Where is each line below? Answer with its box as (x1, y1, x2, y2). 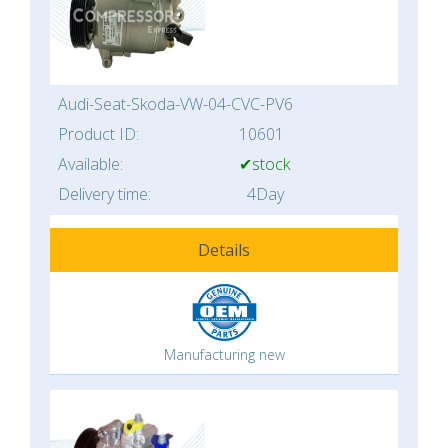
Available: (58, 153, 123, 175)
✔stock (239, 153, 290, 175)
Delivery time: (58, 183, 151, 205)
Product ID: (58, 123, 139, 145)
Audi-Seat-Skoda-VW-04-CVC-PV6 (58, 93, 293, 115)
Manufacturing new (163, 345, 285, 364)
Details (198, 239, 250, 261)
